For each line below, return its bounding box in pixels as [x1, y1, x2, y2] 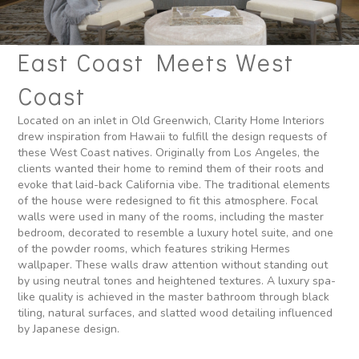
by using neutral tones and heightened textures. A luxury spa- [18, 273, 337, 288]
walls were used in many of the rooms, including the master [18, 209, 325, 224]
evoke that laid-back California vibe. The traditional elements [18, 177, 331, 192]
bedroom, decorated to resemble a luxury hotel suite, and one [18, 225, 334, 240]
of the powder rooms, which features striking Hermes [18, 241, 291, 256]
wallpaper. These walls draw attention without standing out [18, 257, 329, 272]
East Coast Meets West [18, 46, 295, 78]
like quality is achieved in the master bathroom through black [18, 289, 330, 305]
